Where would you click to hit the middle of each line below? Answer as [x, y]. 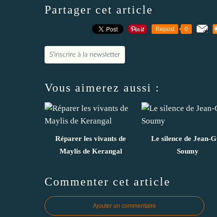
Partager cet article [99, 9]
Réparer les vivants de [91, 138]
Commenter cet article [108, 181]
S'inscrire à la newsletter [85, 54]
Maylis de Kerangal [91, 151]
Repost [165, 29]
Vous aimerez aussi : [102, 87]
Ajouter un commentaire [124, 206]
